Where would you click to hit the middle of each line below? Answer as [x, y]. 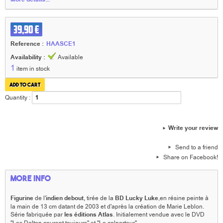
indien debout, [65, 198]
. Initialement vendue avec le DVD [159, 215]
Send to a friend [197, 147]
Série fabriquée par [37, 215]
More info [31, 178]
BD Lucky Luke [137, 198]
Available [70, 57]
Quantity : [18, 98]
